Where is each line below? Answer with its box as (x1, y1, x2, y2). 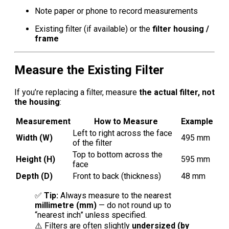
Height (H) (16, 154, 55, 165)
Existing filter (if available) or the (35, 24, 152, 34)
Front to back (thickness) (73, 171, 161, 181)
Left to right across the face (73, 128, 172, 139)
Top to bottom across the (73, 150, 163, 160)
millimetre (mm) (35, 200, 97, 211)
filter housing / (152, 24, 209, 34)
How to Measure (94, 117, 158, 127)
